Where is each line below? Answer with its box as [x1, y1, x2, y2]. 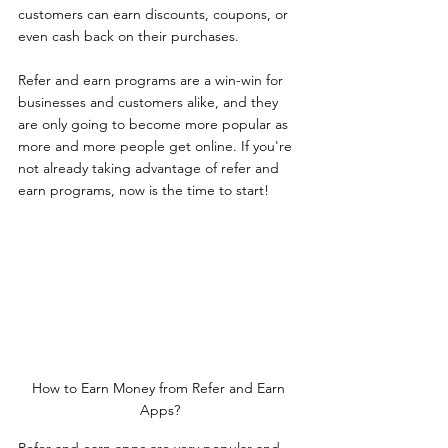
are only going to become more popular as [18, 115, 292, 133]
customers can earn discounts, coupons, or [18, 5, 292, 23]
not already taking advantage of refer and [18, 159, 283, 177]
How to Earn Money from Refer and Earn [31, 378, 289, 397]
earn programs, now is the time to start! [18, 181, 269, 199]
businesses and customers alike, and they [18, 93, 282, 111]
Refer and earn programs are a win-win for [18, 71, 287, 89]
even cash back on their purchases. [18, 27, 239, 45]
